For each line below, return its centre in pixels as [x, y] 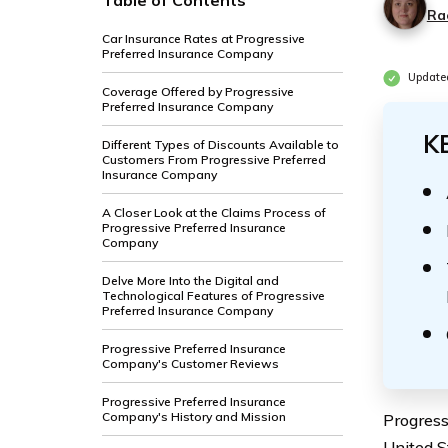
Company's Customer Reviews [190, 363]
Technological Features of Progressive [213, 295]
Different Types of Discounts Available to [220, 144]
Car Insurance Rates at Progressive [203, 38]
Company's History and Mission [194, 416]
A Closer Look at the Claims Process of [214, 212]
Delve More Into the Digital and [190, 280]
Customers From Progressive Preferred [214, 159]
